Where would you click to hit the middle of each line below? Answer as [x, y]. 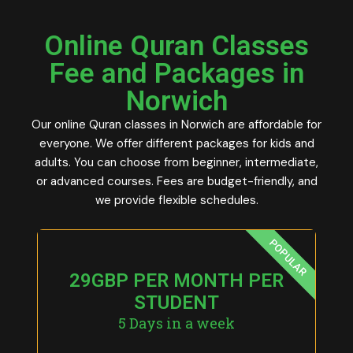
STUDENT [176, 303]
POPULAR [288, 258]
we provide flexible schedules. [176, 201]
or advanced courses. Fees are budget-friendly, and [176, 182]
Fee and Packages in [176, 74]
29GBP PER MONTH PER [176, 281]
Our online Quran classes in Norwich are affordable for [176, 125]
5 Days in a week [176, 323]
